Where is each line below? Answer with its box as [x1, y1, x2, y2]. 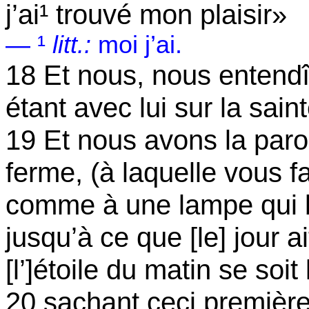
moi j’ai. [91, 31, 182, 59]
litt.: [52, 31, 91, 59]
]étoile [26, 254, 99, 286]
